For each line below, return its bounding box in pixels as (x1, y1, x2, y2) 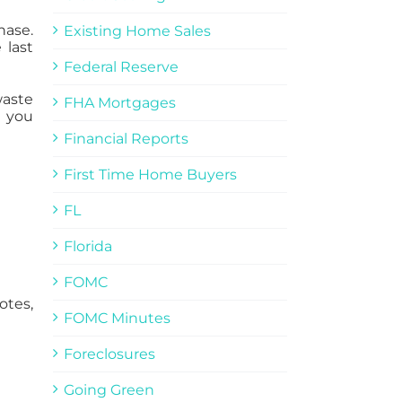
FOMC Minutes (63, 309, 170, 327)
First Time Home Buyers (63, 165, 237, 183)
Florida (63, 237, 112, 255)
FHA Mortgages (63, 93, 176, 111)
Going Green (63, 380, 154, 398)
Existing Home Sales (63, 22, 211, 39)
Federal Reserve (63, 57, 179, 75)
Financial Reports (63, 129, 188, 147)
